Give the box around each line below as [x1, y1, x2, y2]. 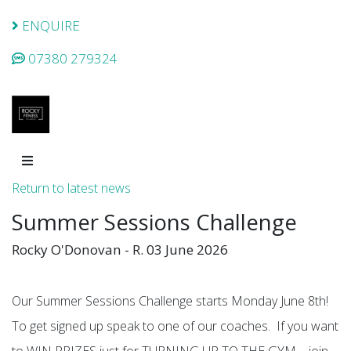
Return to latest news [12, 179, 131, 197]
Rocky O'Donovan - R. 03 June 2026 [12, 241, 228, 259]
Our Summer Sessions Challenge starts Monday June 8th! [12, 292, 331, 310]
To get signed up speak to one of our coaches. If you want [12, 317, 338, 335]
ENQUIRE [19, 16, 80, 34]
